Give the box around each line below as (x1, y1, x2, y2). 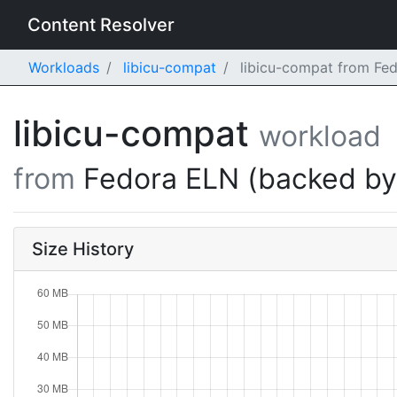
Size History (32, 238, 134, 260)
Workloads (28, 58, 99, 76)
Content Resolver (27, 14, 175, 35)
